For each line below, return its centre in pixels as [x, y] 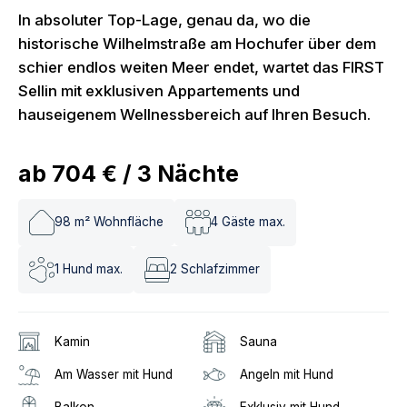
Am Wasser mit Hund [114, 374]
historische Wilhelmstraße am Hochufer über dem [197, 43]
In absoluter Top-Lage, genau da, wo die [164, 20]
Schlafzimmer [220, 269]
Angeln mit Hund [287, 374]
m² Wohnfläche [119, 222]
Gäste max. [253, 222]
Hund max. [93, 269]
